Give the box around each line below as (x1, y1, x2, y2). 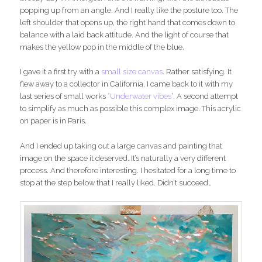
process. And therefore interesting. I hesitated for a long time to (20, 166, 236, 175)
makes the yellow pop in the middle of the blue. (20, 43, 185, 52)
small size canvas (99, 67, 163, 77)
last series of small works (20, 92, 108, 101)
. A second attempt (173, 92, 239, 101)
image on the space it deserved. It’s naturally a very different (20, 153, 226, 163)
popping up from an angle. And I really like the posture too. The (20, 6, 239, 15)
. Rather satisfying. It (163, 67, 232, 77)
